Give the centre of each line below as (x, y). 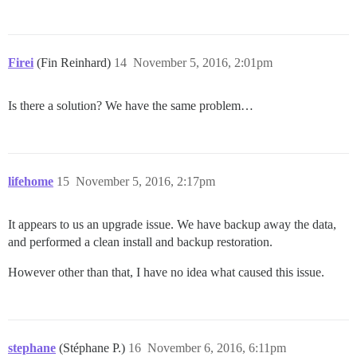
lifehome (31, 181)
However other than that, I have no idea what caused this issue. (166, 272)
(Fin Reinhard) (75, 62)
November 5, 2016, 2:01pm (203, 62)
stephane (32, 347)
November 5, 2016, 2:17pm (145, 181)
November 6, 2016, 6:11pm (217, 347)
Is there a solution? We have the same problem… (131, 105)
